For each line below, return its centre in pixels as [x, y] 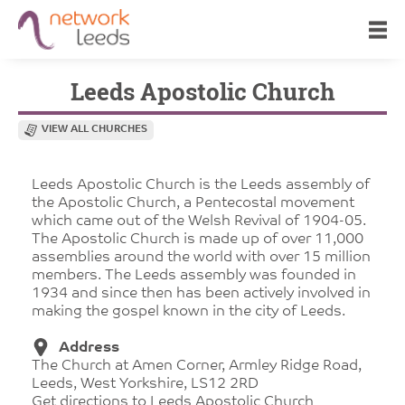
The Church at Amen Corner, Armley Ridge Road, [197, 366]
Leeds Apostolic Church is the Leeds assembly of [201, 185]
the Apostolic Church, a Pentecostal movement [193, 203]
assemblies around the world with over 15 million [201, 258]
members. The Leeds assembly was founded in [194, 276]
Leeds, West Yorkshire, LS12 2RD [145, 384]
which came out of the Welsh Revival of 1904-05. [199, 221]
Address [89, 348]
